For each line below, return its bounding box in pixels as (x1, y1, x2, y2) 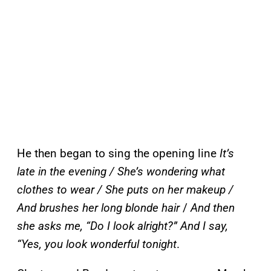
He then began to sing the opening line (17, 146, 220, 161)
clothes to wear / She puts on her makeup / (17, 183, 233, 197)
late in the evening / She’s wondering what (17, 165, 225, 179)
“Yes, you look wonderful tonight (17, 237, 177, 252)
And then (191, 201, 235, 215)
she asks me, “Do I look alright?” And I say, (17, 219, 228, 233)
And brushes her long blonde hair (17, 201, 180, 215)
